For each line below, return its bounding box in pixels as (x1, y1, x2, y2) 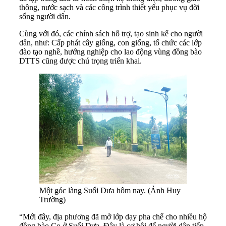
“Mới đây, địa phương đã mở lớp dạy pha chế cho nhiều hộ (19, 212, 207, 221)
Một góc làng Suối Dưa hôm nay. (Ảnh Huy (39, 186, 181, 195)
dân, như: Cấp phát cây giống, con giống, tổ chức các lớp (19, 38, 202, 47)
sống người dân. (19, 12, 71, 21)
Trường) (39, 195, 66, 204)
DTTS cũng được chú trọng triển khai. (19, 56, 142, 66)
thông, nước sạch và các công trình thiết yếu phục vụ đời (19, 3, 199, 12)
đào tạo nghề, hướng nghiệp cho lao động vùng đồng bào (19, 47, 202, 56)
